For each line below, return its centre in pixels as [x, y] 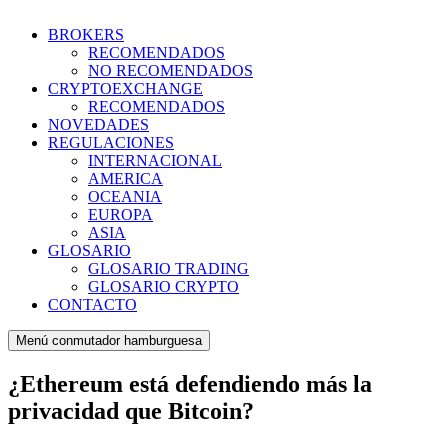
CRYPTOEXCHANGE [125, 88]
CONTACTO [92, 304]
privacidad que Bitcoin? [131, 410]
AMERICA [125, 178]
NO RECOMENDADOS [170, 70]
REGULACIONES [111, 142]
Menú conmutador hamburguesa [109, 340]
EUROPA [120, 214]
